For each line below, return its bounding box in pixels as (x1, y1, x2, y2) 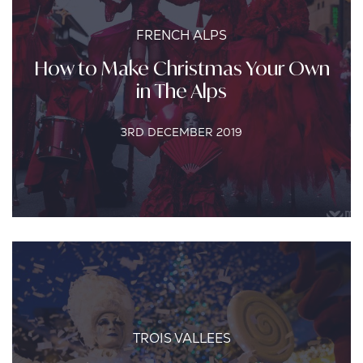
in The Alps (136, 79, 227, 103)
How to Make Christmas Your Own (33, 56, 330, 80)
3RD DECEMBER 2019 (121, 125, 242, 139)
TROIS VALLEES (132, 330, 231, 347)
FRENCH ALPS (136, 27, 227, 44)
